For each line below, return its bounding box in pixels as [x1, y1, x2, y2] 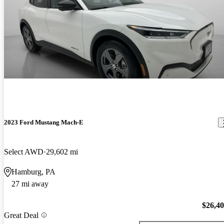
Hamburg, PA [11, 167, 55, 176]
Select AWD [4, 147, 43, 156]
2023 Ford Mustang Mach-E [4, 118, 83, 126]
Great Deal [4, 210, 38, 219]
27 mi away [11, 179, 48, 188]
